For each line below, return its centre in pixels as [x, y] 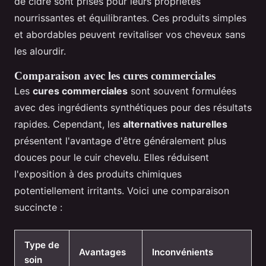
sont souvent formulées [182, 91]
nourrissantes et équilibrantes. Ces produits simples [130, 18]
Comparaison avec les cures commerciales [115, 76]
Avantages [102, 252]
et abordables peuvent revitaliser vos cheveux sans [130, 35]
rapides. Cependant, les [69, 124]
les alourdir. [40, 51]
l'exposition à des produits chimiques [98, 174]
